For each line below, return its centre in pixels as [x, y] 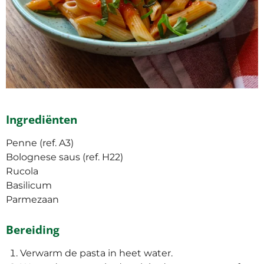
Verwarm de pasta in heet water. [96, 253]
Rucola [22, 171]
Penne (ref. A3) [40, 143]
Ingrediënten [42, 120]
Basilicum [29, 185]
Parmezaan [32, 199]
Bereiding [33, 230]
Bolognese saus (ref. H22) [65, 157]
